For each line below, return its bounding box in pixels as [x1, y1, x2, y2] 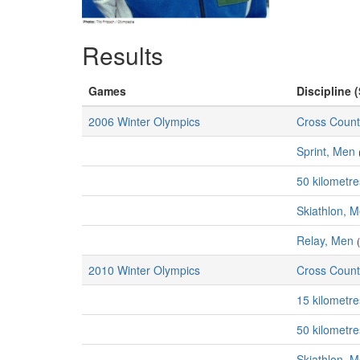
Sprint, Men [297, 143, 355, 159]
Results [82, 38, 163, 72]
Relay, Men [297, 232, 354, 248]
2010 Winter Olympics [88, 262, 200, 278]
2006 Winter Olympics [88, 113, 200, 129]
